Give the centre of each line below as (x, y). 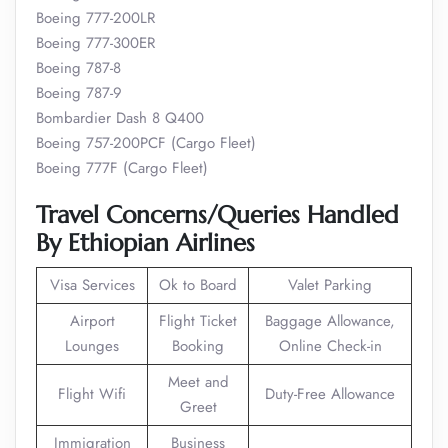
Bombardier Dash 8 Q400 (120, 118)
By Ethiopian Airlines (145, 243)
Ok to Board (198, 285)
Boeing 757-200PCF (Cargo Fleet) (146, 143)
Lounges (92, 346)
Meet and (198, 382)
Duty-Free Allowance (330, 394)
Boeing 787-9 (79, 93)
